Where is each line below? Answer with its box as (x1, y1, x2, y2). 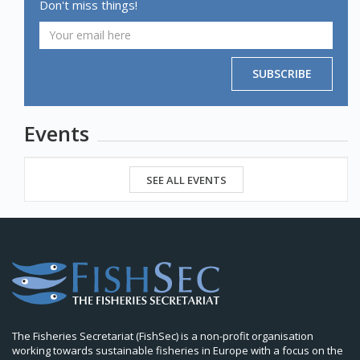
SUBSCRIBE (252, 65, 312, 81)
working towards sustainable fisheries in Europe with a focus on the (12, 342, 343, 358)
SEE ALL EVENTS (145, 172, 227, 187)
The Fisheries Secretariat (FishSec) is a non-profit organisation (12, 328, 313, 343)
